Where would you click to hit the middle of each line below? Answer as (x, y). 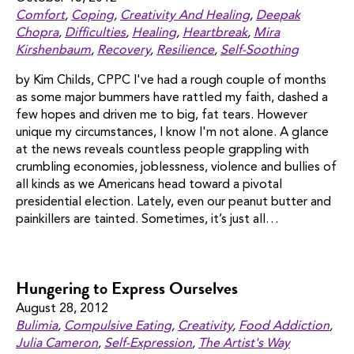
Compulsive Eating (118, 327)
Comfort (40, 16)
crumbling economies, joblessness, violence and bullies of (176, 168)
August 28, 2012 (62, 309)
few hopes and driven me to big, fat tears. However (162, 116)
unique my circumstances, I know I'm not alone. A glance (172, 133)
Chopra (37, 34)
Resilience (185, 51)
